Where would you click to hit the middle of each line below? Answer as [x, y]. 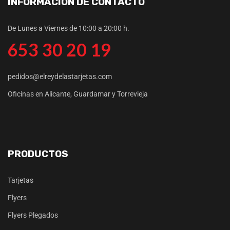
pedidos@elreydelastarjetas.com [60, 76]
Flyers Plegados [33, 215]
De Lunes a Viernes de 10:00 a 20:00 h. [69, 28]
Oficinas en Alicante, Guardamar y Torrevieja [78, 94]
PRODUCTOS [38, 154]
